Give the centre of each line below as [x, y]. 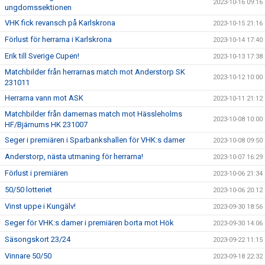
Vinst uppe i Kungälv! [40, 206]
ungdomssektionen [39, 7]
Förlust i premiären [36, 173]
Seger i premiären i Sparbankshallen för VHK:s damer [95, 140]
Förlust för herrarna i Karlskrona [58, 39]
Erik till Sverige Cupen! [42, 56]
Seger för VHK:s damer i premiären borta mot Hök [89, 223]
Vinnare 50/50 [28, 256]
